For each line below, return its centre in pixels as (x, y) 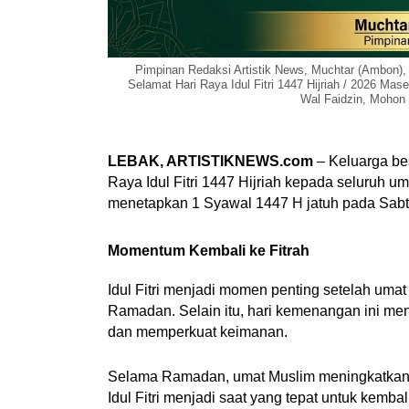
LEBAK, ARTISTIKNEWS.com (210, 161)
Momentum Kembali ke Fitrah (208, 251)
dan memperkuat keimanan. (197, 332)
